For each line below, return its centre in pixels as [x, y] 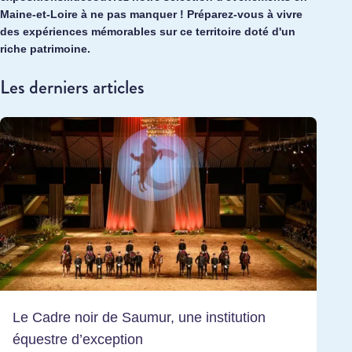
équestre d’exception [78, 339]
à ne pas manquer [129, 14]
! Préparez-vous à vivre [240, 14]
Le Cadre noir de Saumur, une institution [139, 317]
